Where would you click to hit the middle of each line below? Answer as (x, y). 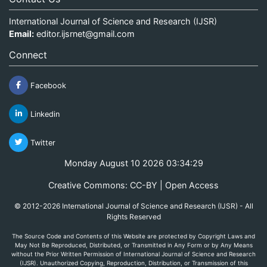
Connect (28, 55)
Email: (21, 33)
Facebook (47, 85)
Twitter (42, 142)
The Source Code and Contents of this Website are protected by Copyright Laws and (133, 236)
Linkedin (44, 114)
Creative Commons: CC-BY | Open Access (133, 185)
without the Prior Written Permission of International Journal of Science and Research (133, 254)
